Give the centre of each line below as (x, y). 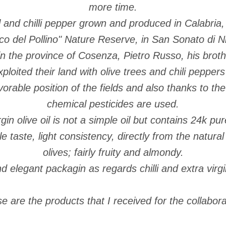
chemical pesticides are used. (113, 104)
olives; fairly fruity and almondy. (113, 152)
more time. (113, 7)
